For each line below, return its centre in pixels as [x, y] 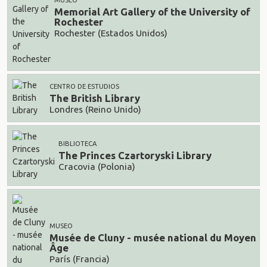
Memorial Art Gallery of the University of [152, 12]
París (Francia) [80, 259]
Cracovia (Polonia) [97, 166]
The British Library [95, 98]
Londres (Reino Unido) [95, 109]
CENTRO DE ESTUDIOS [84, 86]
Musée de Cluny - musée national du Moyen [153, 238]
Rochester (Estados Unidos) [111, 33]
